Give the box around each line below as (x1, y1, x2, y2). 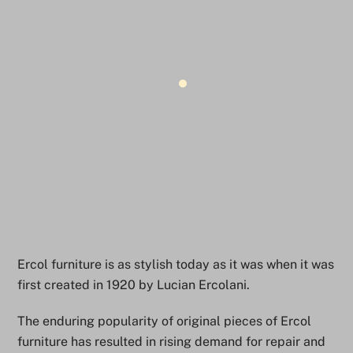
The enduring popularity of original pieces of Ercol (17, 314, 312, 329)
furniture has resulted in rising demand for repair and (17, 334, 326, 350)
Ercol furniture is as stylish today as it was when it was (17, 256, 335, 272)
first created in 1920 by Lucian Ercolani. (17, 277, 251, 292)
